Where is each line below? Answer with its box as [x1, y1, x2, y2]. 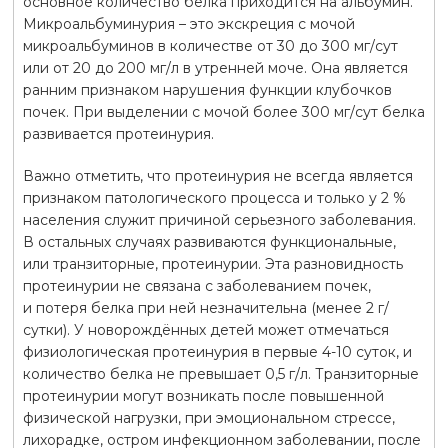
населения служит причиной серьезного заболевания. [22, 210, 416, 229]
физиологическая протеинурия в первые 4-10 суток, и [22, 342, 412, 361]
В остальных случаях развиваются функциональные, [22, 232, 396, 251]
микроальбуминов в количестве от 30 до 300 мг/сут [22, 36, 398, 55]
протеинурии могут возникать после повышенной [22, 386, 384, 405]
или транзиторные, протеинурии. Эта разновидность [22, 254, 403, 273]
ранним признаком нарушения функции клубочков [22, 80, 392, 99]
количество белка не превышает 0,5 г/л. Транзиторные [22, 364, 419, 383]
